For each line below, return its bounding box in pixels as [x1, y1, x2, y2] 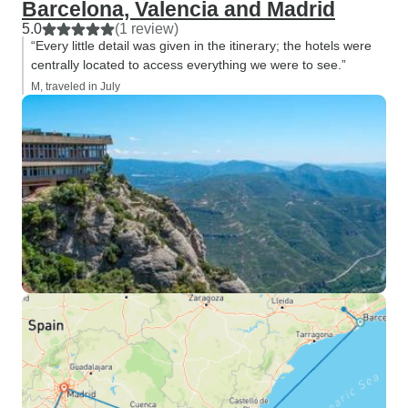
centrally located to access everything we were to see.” [31, 57, 346, 72]
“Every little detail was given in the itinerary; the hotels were [31, 38, 372, 53]
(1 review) [115, 21, 178, 36]
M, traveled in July [31, 80, 120, 93]
